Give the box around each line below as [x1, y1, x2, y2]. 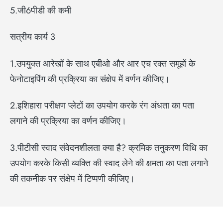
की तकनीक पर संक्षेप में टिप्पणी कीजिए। [10, 172, 135, 185]
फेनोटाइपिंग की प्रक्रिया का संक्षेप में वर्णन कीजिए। [10, 72, 170, 86]
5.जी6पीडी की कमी [10, 3, 71, 17]
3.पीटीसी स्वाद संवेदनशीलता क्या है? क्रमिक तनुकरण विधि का [10, 141, 208, 154]
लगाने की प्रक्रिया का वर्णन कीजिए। [10, 114, 126, 128]
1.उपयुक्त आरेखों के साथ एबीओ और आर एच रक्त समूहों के [10, 57, 195, 70]
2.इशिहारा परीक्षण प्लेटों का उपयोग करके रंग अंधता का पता [10, 99, 194, 112]
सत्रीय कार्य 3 [10, 30, 55, 44]
